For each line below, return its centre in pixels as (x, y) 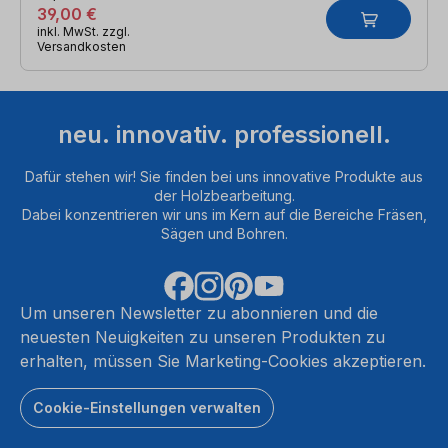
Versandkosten (81, 46)
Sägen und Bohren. (224, 233)
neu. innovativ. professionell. (224, 134)
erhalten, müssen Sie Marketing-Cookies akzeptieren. (223, 360)
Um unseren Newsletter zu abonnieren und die (199, 312)
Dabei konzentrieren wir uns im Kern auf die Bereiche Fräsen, (224, 214)
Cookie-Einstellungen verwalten (147, 407)
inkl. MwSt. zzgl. (83, 31)
